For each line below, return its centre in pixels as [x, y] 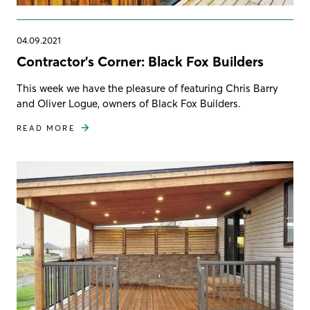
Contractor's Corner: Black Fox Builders [140, 61]
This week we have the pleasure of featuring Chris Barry [147, 88]
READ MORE [46, 128]
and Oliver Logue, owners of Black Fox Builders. [129, 103]
